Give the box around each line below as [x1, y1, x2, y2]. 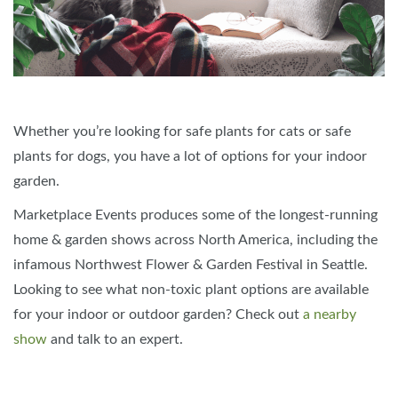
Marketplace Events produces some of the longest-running [13, 208, 378, 222]
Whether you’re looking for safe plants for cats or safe [13, 124, 351, 139]
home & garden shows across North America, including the [13, 233, 378, 247]
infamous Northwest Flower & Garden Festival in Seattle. [13, 258, 368, 272]
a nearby [303, 307, 356, 322]
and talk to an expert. [47, 332, 183, 346]
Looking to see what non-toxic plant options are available [13, 283, 369, 297]
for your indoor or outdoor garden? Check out [13, 307, 303, 322]
